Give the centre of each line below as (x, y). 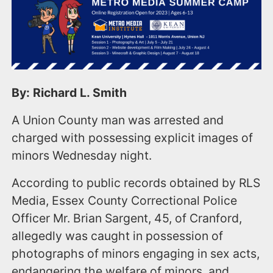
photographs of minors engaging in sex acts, (136, 253)
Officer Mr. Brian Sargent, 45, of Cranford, (127, 218)
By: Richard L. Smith (69, 92)
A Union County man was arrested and (118, 120)
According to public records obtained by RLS (136, 183)
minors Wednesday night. (83, 155)
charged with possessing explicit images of (133, 137)
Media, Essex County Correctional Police (125, 200)
